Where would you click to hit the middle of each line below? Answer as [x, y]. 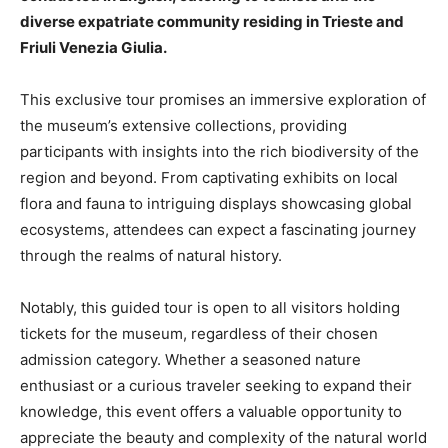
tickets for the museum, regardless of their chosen [199, 334]
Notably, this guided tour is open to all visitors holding [210, 308]
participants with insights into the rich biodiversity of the [219, 152]
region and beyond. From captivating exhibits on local [209, 178]
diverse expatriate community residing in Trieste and [212, 22]
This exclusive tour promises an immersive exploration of [223, 100]
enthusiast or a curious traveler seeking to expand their [216, 386]
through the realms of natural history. [151, 256]
